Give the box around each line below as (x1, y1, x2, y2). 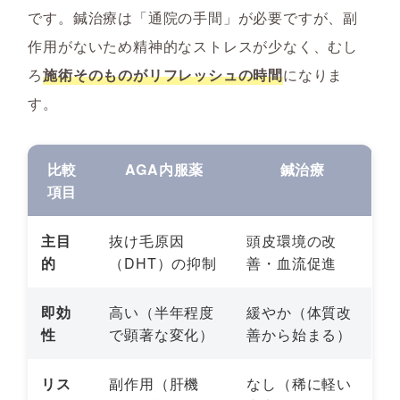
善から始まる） (246, 324, 352, 346)
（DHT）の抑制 (109, 253, 217, 274)
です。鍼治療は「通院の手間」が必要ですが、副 (28, 7, 358, 29)
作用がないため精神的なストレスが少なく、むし (28, 36, 358, 57)
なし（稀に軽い (246, 373, 352, 395)
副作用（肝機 (109, 373, 200, 395)
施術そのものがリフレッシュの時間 (43, 64, 283, 86)
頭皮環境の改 (246, 230, 337, 252)
